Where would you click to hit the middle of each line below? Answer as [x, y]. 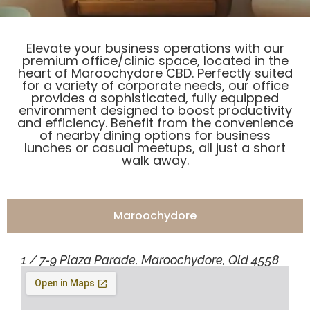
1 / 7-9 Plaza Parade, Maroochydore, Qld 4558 [150, 259]
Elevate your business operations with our [155, 48]
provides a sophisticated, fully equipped [155, 98]
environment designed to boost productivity [155, 110]
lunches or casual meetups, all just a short [155, 147]
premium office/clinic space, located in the [155, 60]
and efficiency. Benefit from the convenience [155, 122]
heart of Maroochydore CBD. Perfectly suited [155, 73]
